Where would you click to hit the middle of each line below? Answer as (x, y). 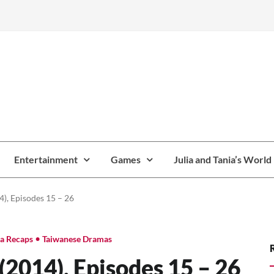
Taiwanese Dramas (77, 239)
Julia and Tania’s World (222, 159)
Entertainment (46, 159)
